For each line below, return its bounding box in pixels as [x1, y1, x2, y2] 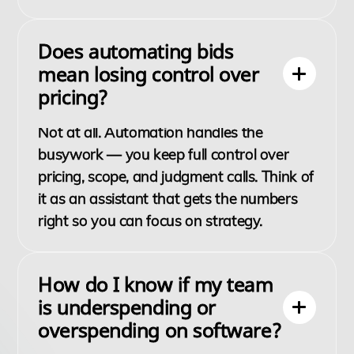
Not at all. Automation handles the [38, 122, 263, 142]
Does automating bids [38, 36, 234, 64]
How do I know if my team [38, 270, 273, 298]
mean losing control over [38, 59, 259, 87]
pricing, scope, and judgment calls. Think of [38, 167, 314, 186]
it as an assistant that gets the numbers [38, 189, 298, 209]
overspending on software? [38, 316, 282, 344]
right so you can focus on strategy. [38, 211, 263, 231]
